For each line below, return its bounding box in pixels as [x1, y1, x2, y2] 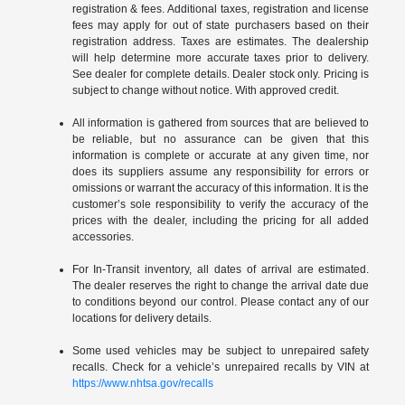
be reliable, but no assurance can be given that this [71, 132, 370, 146]
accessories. [71, 230, 134, 243]
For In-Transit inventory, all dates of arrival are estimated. [71, 262, 370, 276]
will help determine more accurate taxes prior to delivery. [71, 51, 370, 64]
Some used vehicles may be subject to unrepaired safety [71, 344, 370, 357]
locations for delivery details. [71, 311, 212, 325]
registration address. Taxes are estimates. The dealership [71, 34, 370, 48]
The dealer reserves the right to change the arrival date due [71, 278, 370, 292]
